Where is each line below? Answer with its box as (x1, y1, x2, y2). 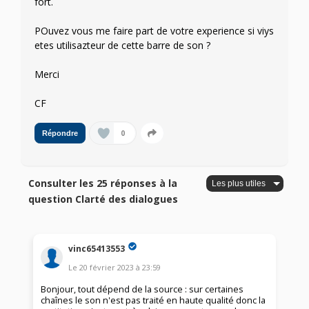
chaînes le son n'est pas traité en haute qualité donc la (41, 295, 266, 307)
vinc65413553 (68, 242, 126, 255)
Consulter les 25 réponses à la (28, 177, 178, 190)
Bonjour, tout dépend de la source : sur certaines (41, 283, 244, 296)
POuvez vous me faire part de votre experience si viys (34, 24, 274, 38)
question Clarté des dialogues (28, 192, 179, 206)
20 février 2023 (79, 262, 134, 273)
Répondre (42, 129, 78, 138)
